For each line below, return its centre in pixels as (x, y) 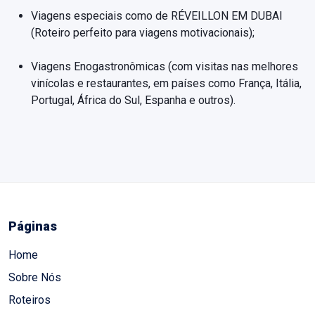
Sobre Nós (35, 277)
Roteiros (30, 300)
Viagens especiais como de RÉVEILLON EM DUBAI (157, 15)
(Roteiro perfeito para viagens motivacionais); (143, 32)
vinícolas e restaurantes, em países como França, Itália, (166, 83)
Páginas (33, 226)
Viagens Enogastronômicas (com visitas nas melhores (165, 66)
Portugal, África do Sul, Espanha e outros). (133, 100)
